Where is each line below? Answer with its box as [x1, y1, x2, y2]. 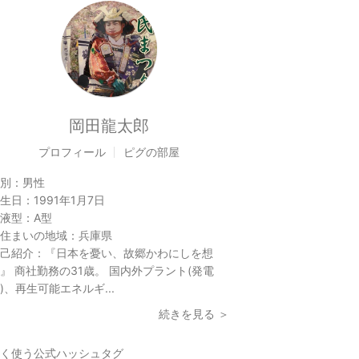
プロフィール [38, 145, 106, 159]
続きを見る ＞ [159, 307, 229, 321]
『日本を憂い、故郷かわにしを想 [45, 246, 213, 260]
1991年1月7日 [34, 193, 105, 207]
